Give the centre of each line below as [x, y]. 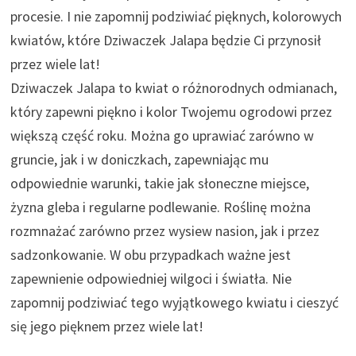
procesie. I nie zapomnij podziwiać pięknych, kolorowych [176, 17]
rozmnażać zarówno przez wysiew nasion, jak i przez [165, 231]
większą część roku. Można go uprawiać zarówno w [163, 136]
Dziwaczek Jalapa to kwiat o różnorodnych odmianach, [174, 88]
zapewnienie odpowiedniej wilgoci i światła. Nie [151, 279]
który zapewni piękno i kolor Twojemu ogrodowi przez [172, 112]
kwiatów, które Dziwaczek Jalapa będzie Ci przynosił [166, 41]
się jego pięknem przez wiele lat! [107, 327]
